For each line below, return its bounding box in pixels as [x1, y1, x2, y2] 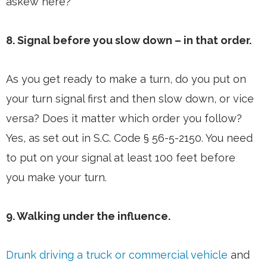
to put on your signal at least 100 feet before [6, 151, 235, 164]
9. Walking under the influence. [6, 210, 170, 223]
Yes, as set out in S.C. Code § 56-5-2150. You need [6, 132, 253, 145]
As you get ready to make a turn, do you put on [6, 73, 246, 86]
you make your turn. [6, 171, 107, 184]
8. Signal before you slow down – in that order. [6, 34, 252, 47]
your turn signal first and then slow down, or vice [6, 92, 254, 105]
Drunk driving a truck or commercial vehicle [6, 249, 228, 262]
